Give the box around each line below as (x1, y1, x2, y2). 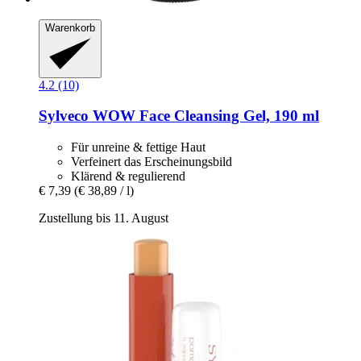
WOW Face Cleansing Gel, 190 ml (89, 107, 319, 125)
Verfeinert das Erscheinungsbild (71, 155, 232, 169)
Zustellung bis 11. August (39, 211, 168, 226)
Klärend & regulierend (71, 169, 185, 184)
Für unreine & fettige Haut (71, 140, 205, 155)
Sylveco (39, 107, 89, 125)
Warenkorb (45, 22, 95, 35)
